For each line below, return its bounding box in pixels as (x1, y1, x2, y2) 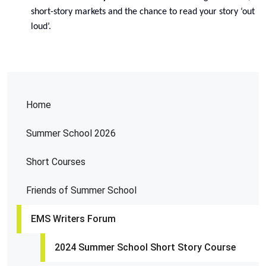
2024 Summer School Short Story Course (55, 242, 236, 253)
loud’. (31, 22, 51, 31)
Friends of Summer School (26, 185, 137, 196)
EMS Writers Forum (31, 213, 116, 224)
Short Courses (26, 156, 85, 167)
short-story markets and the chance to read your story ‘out (31, 7, 255, 17)
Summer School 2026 (26, 128, 116, 139)
